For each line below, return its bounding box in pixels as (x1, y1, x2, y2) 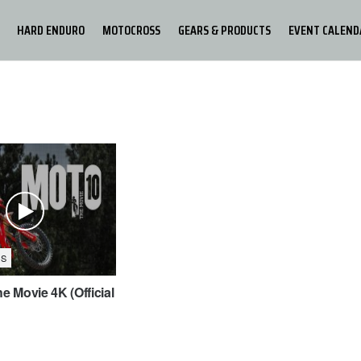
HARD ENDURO (17, 20, 85, 40)
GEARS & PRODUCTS (178, 20, 271, 40)
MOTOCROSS (102, 20, 160, 40)
